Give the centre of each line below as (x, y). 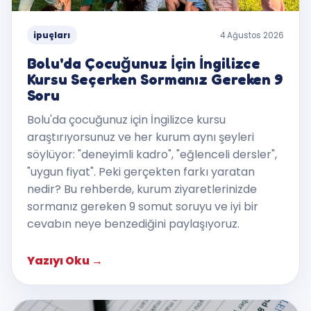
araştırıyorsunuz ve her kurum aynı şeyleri (140, 137)
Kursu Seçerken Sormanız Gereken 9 (155, 79)
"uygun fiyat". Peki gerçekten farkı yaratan (141, 171)
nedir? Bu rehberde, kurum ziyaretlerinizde (142, 189)
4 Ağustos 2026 (252, 35)
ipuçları (52, 35)
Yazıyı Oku (59, 261)
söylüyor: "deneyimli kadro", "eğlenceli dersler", (152, 154)
